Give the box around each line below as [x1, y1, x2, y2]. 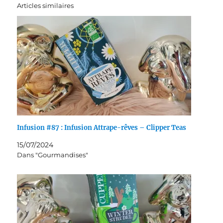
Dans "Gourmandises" [17, 150, 89, 159]
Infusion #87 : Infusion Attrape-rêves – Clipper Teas [17, 123, 187, 132]
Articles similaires [17, 1, 74, 9]
